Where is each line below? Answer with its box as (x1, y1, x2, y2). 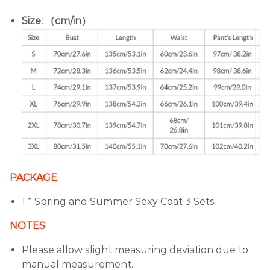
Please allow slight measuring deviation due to (22, 243, 248, 256)
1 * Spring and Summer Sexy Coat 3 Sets (22, 195, 215, 207)
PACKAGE (10, 171, 57, 183)
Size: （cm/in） (22, 15, 91, 27)
